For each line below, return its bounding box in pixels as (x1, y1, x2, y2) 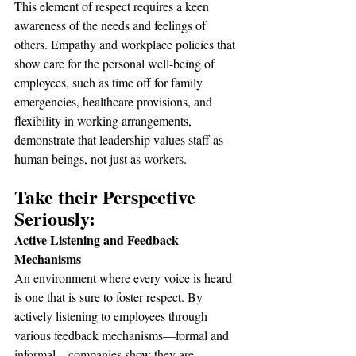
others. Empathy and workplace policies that (14, 36, 238, 52)
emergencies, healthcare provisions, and (14, 93, 215, 110)
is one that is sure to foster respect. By (14, 288, 206, 305)
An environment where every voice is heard (14, 269, 235, 286)
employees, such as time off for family (14, 74, 206, 91)
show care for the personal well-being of (14, 55, 218, 72)
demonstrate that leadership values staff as (14, 131, 226, 148)
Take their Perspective (14, 183, 200, 211)
